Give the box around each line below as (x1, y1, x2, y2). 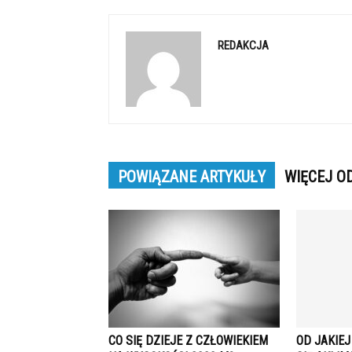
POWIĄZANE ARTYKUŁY (118, 167, 266, 186)
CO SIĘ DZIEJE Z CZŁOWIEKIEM (108, 333, 268, 348)
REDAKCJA (218, 38, 269, 53)
